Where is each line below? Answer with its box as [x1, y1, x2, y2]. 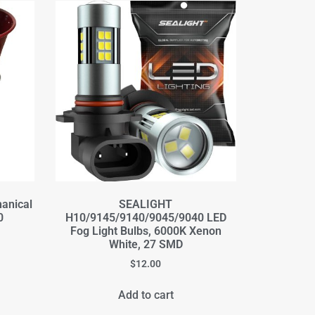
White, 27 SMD [108, 238, 183, 252]
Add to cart [117, 288, 174, 302]
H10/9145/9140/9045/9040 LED [65, 211, 226, 225]
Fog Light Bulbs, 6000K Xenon [70, 224, 221, 238]
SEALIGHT [119, 198, 173, 212]
